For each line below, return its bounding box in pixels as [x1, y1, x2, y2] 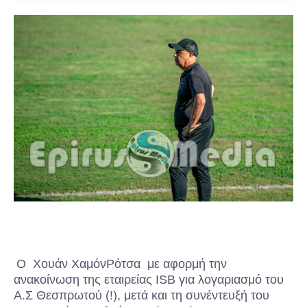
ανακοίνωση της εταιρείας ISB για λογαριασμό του [14, 272, 284, 286]
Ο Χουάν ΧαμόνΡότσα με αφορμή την [16, 256, 227, 271]
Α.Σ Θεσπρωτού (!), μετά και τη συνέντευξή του [14, 288, 269, 302]
